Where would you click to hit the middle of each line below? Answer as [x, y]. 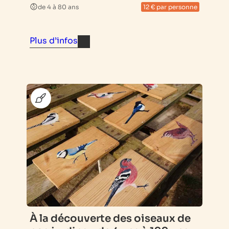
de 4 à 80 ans [58, 7]
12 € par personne [170, 7]
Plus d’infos [54, 40]
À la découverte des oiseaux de [110, 218]
